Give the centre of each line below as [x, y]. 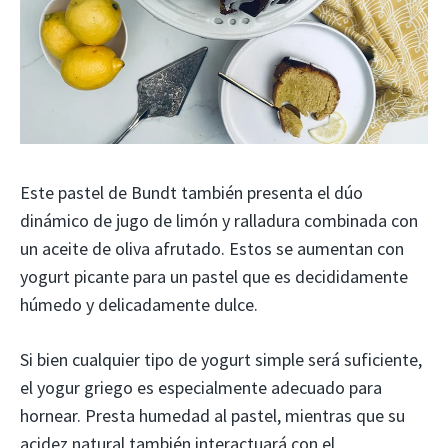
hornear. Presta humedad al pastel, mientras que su [212, 416]
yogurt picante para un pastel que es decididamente [214, 277]
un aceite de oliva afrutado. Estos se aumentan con [212, 249]
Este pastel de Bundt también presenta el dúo [191, 193]
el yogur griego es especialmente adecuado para [201, 388]
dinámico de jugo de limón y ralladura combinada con [219, 221]
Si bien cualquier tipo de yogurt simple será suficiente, [221, 360]
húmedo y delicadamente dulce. [139, 305]
